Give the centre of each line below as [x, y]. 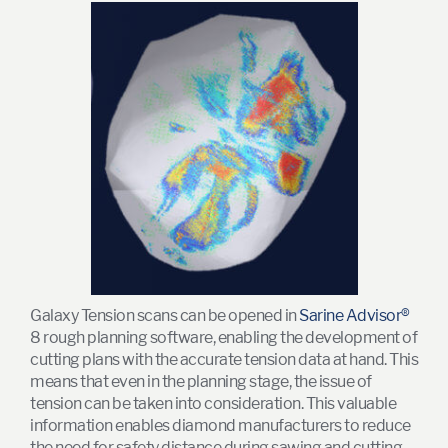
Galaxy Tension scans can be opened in [164, 315]
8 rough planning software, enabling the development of [223, 337]
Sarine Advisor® [354, 315]
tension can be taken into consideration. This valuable [213, 403]
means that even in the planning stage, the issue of [201, 381]
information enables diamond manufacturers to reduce [220, 425]
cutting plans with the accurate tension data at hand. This [224, 359]
